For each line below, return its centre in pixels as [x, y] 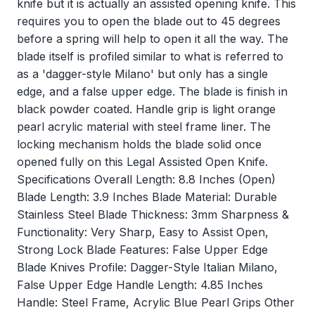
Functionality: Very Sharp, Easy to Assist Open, [143, 232]
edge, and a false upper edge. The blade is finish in [152, 92]
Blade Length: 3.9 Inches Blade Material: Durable [147, 197]
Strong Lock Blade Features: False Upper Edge [142, 250]
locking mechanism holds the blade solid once [139, 144]
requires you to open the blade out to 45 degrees [149, 21]
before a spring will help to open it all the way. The [153, 39]
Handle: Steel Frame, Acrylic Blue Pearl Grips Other [156, 303]
